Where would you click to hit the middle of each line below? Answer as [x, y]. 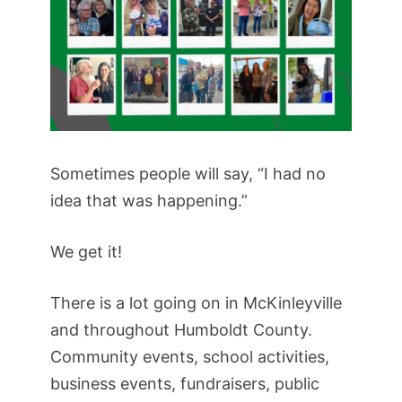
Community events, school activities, [190, 357]
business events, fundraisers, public [185, 384]
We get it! [86, 252]
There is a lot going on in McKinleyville [196, 303]
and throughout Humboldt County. [181, 330]
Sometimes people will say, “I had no [188, 174]
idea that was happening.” [149, 201]
